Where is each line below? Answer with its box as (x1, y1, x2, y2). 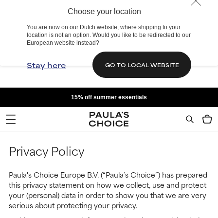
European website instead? (27, 39, 99, 46)
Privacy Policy (9, 141, 85, 160)
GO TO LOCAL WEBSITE (105, 60, 179, 69)
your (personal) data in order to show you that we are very (9, 189, 206, 200)
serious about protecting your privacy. (9, 200, 137, 211)
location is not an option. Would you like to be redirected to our (27, 32, 191, 38)
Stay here (27, 59, 66, 71)
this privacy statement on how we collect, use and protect (9, 179, 206, 190)
